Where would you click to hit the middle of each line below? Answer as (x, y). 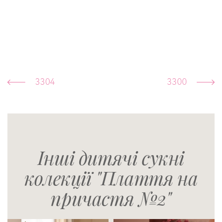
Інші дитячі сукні (111, 157)
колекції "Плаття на (111, 177)
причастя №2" (111, 197)
